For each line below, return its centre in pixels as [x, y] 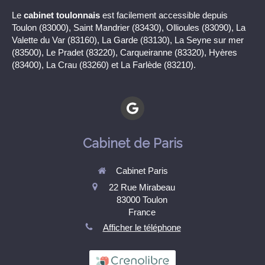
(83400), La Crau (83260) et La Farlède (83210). [104, 65]
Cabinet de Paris [132, 143]
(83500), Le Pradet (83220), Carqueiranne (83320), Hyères [125, 53]
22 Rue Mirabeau [142, 187]
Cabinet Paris [142, 171]
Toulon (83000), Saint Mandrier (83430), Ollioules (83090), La [129, 28]
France [142, 212]
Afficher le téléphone [142, 227]
